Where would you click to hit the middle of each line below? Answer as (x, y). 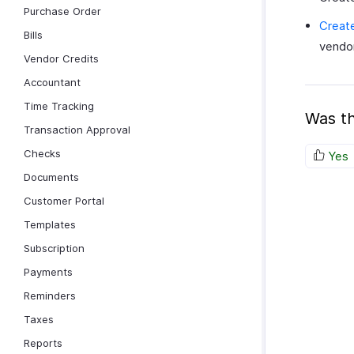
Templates (50, 224)
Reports (43, 343)
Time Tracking (59, 106)
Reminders (50, 296)
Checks (42, 153)
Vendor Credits (61, 58)
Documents (51, 177)
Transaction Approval (77, 130)
